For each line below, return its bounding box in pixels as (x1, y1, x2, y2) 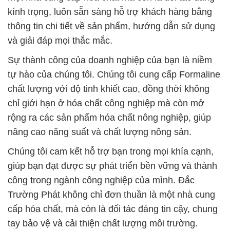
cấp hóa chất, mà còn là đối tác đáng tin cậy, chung (8, 204, 218, 215)
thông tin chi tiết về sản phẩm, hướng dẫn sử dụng (8, 21, 215, 32)
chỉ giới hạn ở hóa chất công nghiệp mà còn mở (8, 98, 204, 109)
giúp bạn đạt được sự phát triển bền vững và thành (8, 161, 217, 171)
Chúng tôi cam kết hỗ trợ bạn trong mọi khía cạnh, (8, 146, 214, 157)
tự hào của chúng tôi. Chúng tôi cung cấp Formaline (8, 69, 220, 80)
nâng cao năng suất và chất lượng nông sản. (8, 127, 191, 138)
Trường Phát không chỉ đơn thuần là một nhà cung (8, 189, 215, 200)
